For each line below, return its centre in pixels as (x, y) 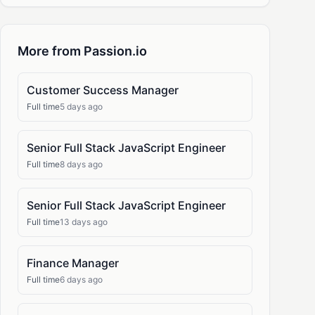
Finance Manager (73, 263)
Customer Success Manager (103, 90)
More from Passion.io (82, 51)
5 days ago (81, 107)
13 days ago (84, 222)
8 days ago (81, 164)
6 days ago (81, 279)
